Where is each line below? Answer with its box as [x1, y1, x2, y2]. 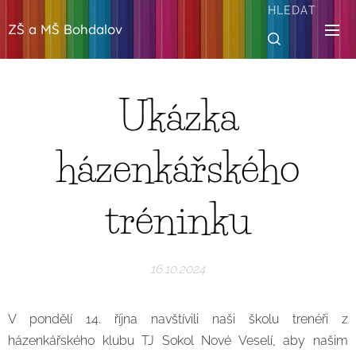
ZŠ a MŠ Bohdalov [8, 21, 122, 37]
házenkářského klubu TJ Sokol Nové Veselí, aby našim [8, 333, 348, 348]
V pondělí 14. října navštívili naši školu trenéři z [8, 311, 348, 327]
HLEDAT [267, 3, 316, 17]
